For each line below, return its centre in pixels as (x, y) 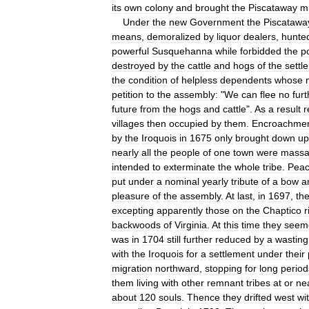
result (289, 109)
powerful (130, 51)
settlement (232, 253)
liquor (229, 36)
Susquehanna (182, 51)
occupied (189, 123)
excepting (133, 210)
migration (132, 268)
